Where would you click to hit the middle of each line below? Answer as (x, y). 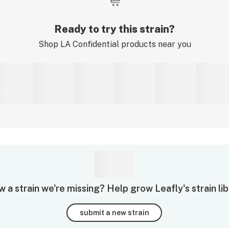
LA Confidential (89, 44)
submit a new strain (114, 212)
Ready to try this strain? (114, 29)
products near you (155, 44)
